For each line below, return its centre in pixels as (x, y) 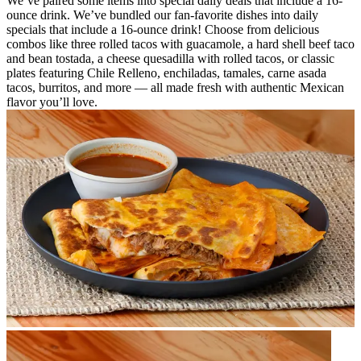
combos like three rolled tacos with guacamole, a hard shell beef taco (180, 44)
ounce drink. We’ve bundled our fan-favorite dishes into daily (162, 15)
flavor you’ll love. (52, 102)
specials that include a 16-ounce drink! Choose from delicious (163, 29)
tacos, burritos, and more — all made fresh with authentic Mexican (175, 87)
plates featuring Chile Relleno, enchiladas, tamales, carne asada (166, 73)
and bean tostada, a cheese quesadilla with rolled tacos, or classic (170, 58)
